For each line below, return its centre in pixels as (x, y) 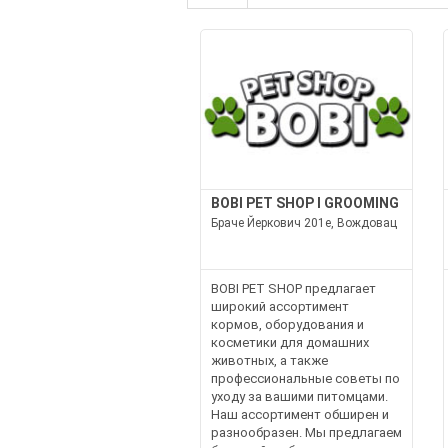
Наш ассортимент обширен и (299, 414)
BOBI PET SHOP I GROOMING (304, 203)
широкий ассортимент (279, 306)
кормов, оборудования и (287, 324)
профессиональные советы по (305, 378)
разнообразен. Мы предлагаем (306, 432)
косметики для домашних (289, 342)
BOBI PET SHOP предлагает (293, 288)
